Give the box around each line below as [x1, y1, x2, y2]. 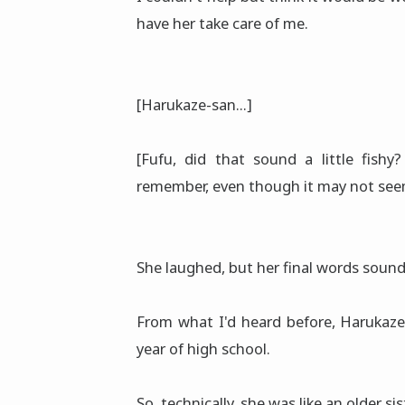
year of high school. [137, 338, 270, 360]
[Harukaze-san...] [137, 94, 252, 116]
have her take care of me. [137, 13, 308, 34]
